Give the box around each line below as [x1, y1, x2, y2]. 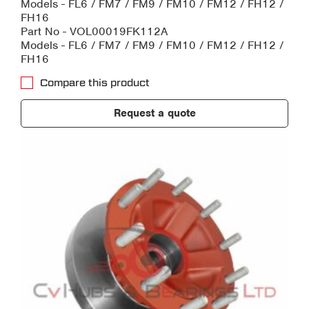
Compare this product [40, 77, 150, 89]
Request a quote [113, 106, 196, 121]
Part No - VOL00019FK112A [21, 24, 168, 39]
